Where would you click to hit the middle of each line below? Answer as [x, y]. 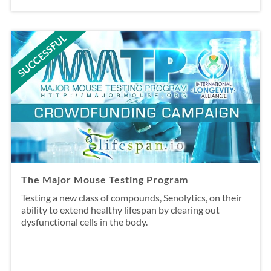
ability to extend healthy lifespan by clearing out [120, 209]
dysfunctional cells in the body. [84, 221]
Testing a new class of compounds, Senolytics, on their [131, 197]
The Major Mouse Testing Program [104, 179]
